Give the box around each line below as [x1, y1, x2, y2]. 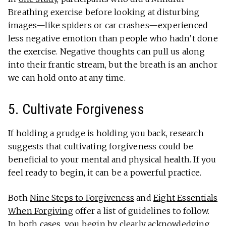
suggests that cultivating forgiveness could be [8, 141, 194, 151]
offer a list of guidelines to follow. [73, 205, 210, 216]
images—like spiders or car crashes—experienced [8, 20, 208, 30]
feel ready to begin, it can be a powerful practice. [8, 167, 202, 178]
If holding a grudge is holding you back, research [8, 128, 204, 138]
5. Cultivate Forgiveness [8, 100, 144, 118]
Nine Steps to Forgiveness [30, 192, 134, 203]
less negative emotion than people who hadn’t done [8, 33, 218, 43]
